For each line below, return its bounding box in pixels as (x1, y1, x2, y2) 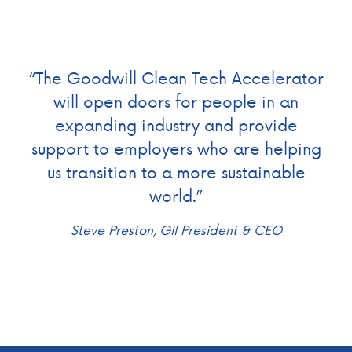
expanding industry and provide (54, 112, 298, 136)
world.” (149, 183, 203, 207)
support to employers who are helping (31, 136, 321, 159)
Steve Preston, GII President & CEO (70, 219, 282, 239)
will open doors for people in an (53, 89, 299, 112)
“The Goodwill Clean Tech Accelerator (28, 65, 324, 89)
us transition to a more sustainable (46, 159, 306, 183)
